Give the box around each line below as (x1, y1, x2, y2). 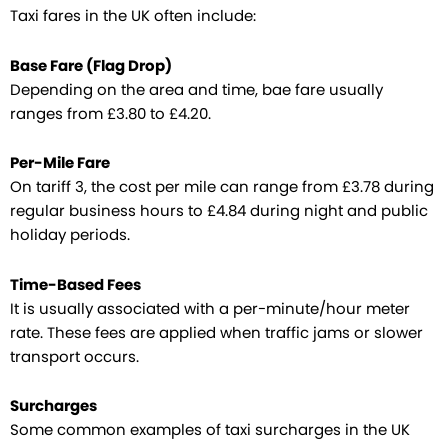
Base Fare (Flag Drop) (10, 55, 172, 76)
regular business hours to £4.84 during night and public (10, 201, 428, 222)
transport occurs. (10, 346, 139, 367)
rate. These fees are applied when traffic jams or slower (10, 322, 423, 343)
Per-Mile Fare (10, 153, 110, 174)
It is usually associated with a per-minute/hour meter (10, 298, 410, 319)
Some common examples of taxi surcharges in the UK (10, 420, 410, 441)
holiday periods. (10, 225, 130, 246)
